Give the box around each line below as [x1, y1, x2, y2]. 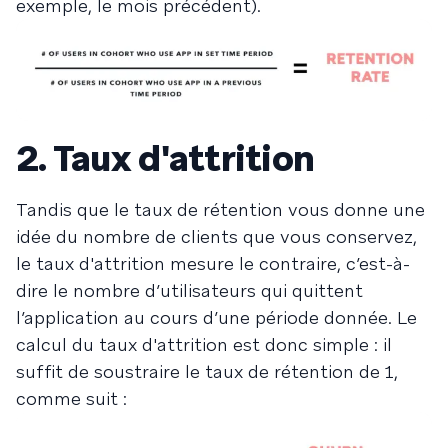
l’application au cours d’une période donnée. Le [16, 306, 417, 330]
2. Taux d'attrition [16, 135, 315, 183]
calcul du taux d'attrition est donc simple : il [16, 333, 392, 357]
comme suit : [16, 387, 127, 411]
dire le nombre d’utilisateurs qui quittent [16, 279, 363, 303]
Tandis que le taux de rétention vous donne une [16, 198, 425, 222]
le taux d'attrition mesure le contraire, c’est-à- [16, 252, 410, 276]
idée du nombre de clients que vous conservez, [16, 225, 417, 249]
